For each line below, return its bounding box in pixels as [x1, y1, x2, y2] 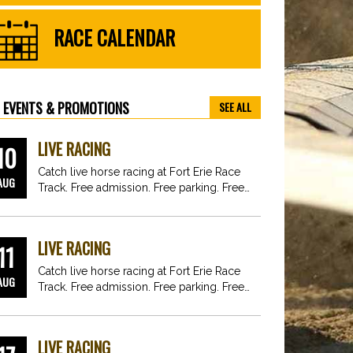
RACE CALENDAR [54, 23, 175, 53]
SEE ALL [219, 98, 251, 115]
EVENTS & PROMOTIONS [2, 98, 129, 118]
